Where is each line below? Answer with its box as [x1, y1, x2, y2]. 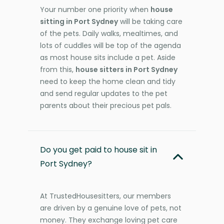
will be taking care [118, 16, 182, 26]
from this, [40, 64, 75, 74]
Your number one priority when [40, 4, 150, 14]
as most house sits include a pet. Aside [40, 52, 175, 62]
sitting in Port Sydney [40, 16, 118, 26]
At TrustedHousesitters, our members [40, 190, 171, 201]
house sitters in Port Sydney [75, 64, 177, 74]
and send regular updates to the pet [40, 88, 167, 98]
